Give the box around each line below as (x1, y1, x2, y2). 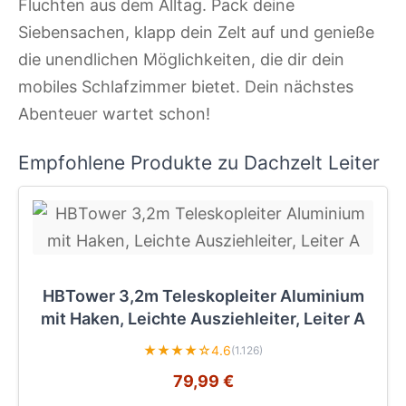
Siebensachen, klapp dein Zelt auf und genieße (18, 22, 374, 42)
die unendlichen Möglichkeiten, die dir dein (18, 49, 344, 69)
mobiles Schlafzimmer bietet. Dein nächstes (18, 76, 353, 96)
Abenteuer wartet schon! (18, 103, 210, 123)
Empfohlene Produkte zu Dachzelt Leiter (18, 151, 380, 175)
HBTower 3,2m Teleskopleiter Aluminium (42, 285, 364, 305)
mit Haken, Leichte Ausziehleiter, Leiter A (41, 308, 365, 328)
